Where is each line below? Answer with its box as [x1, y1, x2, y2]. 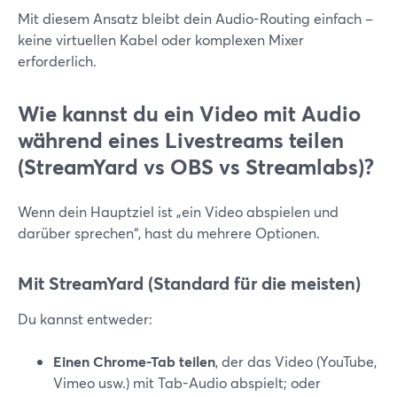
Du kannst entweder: [18, 309, 152, 328]
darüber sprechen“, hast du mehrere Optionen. [18, 223, 320, 242]
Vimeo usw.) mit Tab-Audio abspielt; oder [53, 373, 321, 392]
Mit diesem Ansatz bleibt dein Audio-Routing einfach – [18, 9, 373, 27]
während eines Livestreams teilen [18, 126, 344, 154]
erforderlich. [18, 51, 97, 70]
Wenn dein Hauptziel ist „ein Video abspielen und [18, 202, 339, 221]
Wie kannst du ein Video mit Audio [18, 99, 361, 128]
